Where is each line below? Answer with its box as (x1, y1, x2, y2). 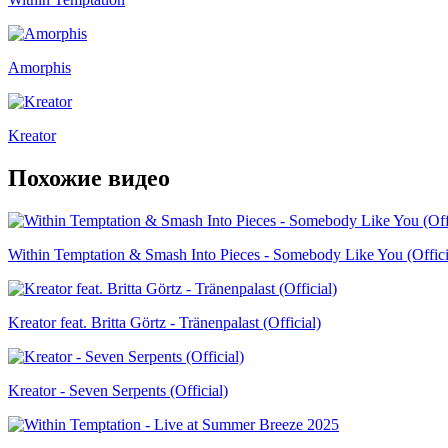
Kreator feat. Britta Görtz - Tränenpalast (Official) (8, 313, 321, 331)
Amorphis (8, 58, 71, 76)
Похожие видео (8, 164, 170, 191)
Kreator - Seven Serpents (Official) (8, 381, 228, 399)
